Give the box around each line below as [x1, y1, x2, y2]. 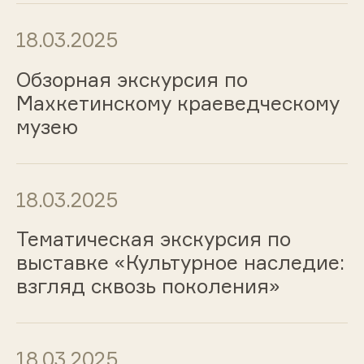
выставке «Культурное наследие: [15, 250, 344, 275]
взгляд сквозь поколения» [15, 274, 280, 299]
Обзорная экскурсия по [15, 67, 248, 92]
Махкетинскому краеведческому [15, 90, 340, 115]
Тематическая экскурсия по [15, 227, 291, 252]
